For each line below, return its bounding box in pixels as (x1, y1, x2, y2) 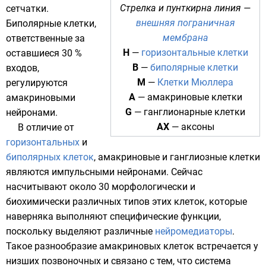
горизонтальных (6, 137, 80, 148)
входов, (6, 62, 39, 74)
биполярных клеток (6, 151, 94, 163)
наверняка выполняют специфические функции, (6, 211, 221, 222)
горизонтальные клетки (141, 47, 248, 58)
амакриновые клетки (147, 91, 242, 103)
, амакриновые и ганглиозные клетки (94, 151, 260, 163)
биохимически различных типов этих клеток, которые (6, 196, 247, 207)
